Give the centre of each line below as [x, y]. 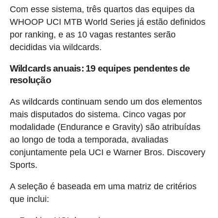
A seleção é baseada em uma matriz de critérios [103, 186]
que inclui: [29, 199]
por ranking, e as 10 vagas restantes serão [92, 34]
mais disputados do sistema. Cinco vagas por [98, 114]
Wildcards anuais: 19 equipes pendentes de [100, 68]
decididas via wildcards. [55, 47]
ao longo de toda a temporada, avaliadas [89, 139]
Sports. [23, 165]
